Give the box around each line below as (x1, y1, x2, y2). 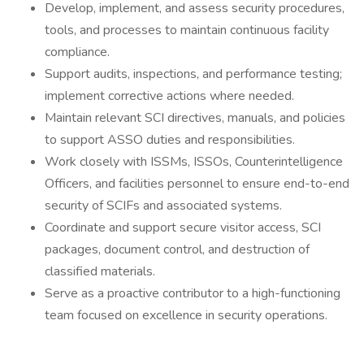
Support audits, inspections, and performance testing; (45, 65, 342, 83)
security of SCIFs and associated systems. (45, 197, 282, 214)
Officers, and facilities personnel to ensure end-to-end (45, 175, 349, 193)
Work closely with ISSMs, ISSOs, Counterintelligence (45, 153, 343, 171)
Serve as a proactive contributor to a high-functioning (45, 284, 340, 302)
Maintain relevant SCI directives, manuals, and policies (45, 109, 345, 127)
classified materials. (45, 262, 155, 280)
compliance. (45, 43, 110, 61)
